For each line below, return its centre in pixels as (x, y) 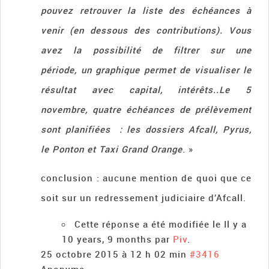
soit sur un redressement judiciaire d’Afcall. (144, 198)
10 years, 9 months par (118, 239)
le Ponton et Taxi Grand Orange (112, 149)
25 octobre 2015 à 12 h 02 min (114, 254)
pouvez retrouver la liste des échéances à (146, 11)
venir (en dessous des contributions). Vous (146, 30)
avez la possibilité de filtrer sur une (146, 50)
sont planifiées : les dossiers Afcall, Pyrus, (146, 129)
